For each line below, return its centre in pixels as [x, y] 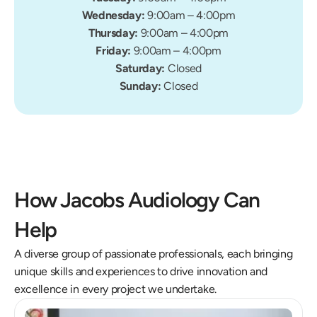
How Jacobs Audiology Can [137, 200]
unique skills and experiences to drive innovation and [141, 271]
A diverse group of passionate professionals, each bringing [154, 254]
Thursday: [114, 33]
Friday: [115, 51]
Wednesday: [115, 15]
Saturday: [142, 68]
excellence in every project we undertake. [115, 289]
